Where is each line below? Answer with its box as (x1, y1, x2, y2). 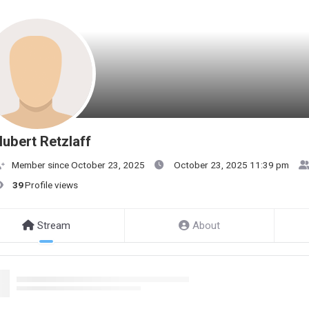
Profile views (25, 179, 79, 190)
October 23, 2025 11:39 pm (173, 159, 289, 170)
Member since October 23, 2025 (12, 159, 146, 170)
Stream (37, 219, 70, 232)
